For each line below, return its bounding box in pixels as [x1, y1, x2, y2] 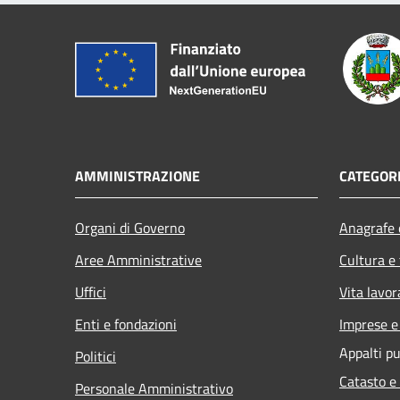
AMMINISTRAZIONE [75, 164, 200, 187]
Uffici [75, 280, 106, 303]
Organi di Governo [75, 216, 185, 238]
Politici [75, 345, 116, 367]
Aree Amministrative [75, 248, 202, 271]
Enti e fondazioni [75, 312, 177, 335]
